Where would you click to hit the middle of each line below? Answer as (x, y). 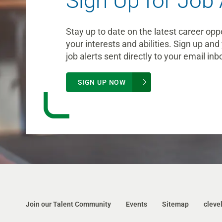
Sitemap (175, 204)
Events (136, 204)
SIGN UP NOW (102, 82)
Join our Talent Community (68, 204)
